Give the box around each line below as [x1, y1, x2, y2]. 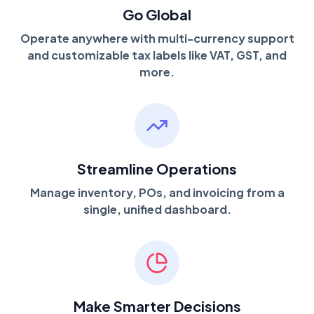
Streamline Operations [77, 159, 237, 177]
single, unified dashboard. [83, 201, 231, 217]
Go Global [123, 5, 191, 23]
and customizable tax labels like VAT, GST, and [27, 47, 287, 62]
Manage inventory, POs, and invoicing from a [29, 184, 285, 200]
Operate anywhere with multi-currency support [20, 30, 294, 46]
